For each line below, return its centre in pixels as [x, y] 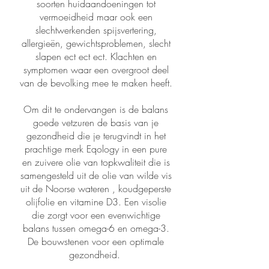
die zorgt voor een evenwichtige [96, 215]
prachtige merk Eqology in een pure [96, 149]
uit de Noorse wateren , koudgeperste [96, 189]
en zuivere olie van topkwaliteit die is [96, 162]
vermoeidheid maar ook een [96, 17]
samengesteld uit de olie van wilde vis [96, 176]
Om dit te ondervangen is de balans [96, 110]
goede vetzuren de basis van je [96, 123]
